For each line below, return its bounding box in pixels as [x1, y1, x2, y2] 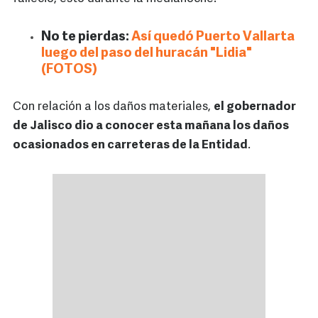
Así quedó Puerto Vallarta [131, 31, 295, 45]
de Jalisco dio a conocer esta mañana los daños [13, 120, 289, 133]
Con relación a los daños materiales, [13, 101, 214, 114]
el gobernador [214, 101, 296, 114]
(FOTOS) [41, 63, 97, 77]
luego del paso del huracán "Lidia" [41, 47, 252, 61]
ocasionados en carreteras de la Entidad [13, 139, 248, 152]
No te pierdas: [41, 31, 131, 45]
